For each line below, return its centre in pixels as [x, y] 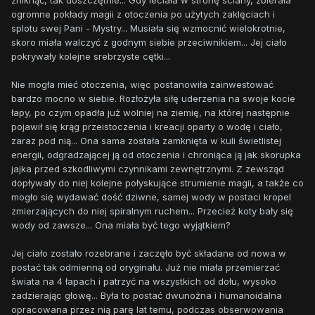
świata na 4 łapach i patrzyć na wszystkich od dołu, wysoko [144, 282]
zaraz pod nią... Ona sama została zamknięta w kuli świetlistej [146, 141]
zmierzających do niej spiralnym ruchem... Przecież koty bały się [152, 211]
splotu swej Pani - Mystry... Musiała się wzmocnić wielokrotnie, [148, 28]
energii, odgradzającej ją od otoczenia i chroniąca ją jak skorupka [156, 155]
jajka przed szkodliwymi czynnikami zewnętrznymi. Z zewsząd [148, 169]
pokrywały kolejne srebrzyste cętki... [91, 57]
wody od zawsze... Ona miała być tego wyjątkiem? [121, 225]
